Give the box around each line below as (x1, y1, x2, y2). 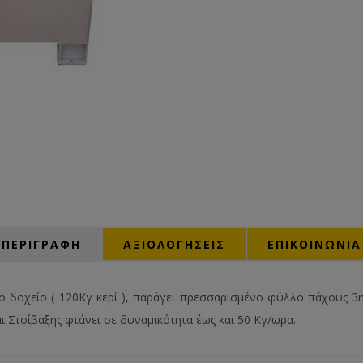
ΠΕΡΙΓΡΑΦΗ (2, 237, 81, 252)
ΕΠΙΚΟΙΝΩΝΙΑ (267, 237, 361, 252)
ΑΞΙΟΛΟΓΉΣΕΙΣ (123, 237, 225, 252)
